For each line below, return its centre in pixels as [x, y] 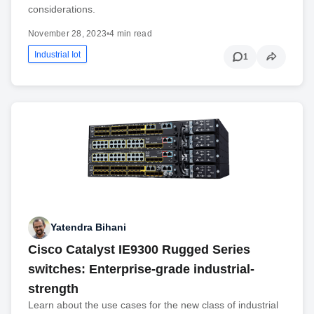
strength [53, 288]
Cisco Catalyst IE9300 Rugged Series [139, 249]
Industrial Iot [57, 55]
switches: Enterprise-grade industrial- [141, 269]
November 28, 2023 [68, 34]
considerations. [62, 9]
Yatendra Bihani [88, 227]
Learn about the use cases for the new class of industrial [153, 305]
